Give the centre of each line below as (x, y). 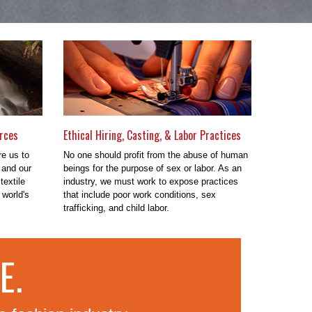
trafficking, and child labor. (116, 208)
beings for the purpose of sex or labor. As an (153, 168)
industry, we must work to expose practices (151, 181)
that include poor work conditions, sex (140, 194)
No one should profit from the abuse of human (156, 155)
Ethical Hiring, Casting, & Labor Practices (152, 135)
